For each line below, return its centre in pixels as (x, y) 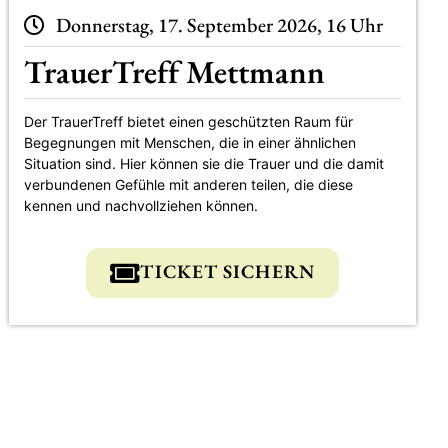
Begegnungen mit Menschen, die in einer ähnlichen (190, 143)
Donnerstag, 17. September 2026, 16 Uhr (219, 24)
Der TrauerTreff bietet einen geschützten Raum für (189, 122)
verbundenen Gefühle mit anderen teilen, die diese (189, 185)
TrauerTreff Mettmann (175, 71)
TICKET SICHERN (227, 272)
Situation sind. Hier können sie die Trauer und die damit (204, 164)
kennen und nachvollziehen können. (141, 206)
